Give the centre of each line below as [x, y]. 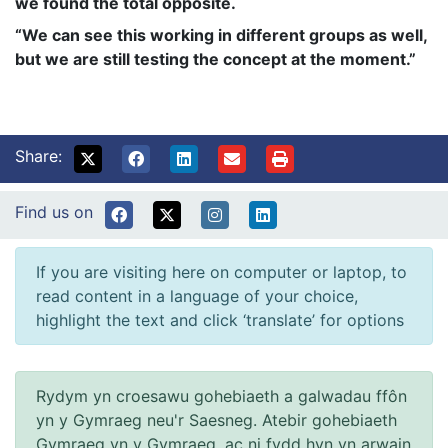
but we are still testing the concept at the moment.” [215, 58]
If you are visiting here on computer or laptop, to [221, 271]
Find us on [54, 211]
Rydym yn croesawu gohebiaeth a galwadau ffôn [221, 395]
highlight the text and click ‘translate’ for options [220, 319]
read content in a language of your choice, [197, 295]
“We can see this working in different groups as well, [221, 34]
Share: [38, 155]
